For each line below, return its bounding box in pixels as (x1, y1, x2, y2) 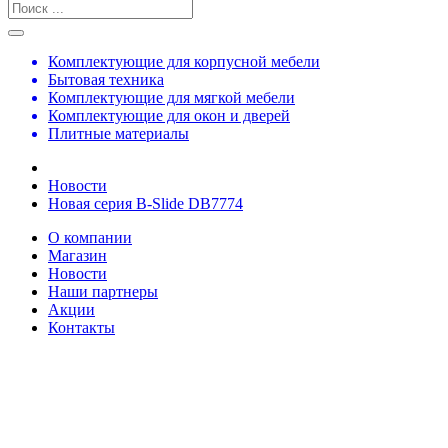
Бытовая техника (48, 71, 164, 88)
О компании (48, 229, 132, 246)
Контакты (48, 319, 115, 336)
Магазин (48, 247, 107, 264)
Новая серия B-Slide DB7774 (48, 195, 243, 212)
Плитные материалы (48, 125, 189, 142)
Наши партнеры (48, 283, 158, 300)
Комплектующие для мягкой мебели (48, 89, 295, 106)
